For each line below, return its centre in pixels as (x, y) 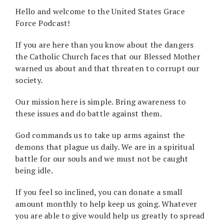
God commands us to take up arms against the (100, 135)
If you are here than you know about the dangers (105, 44)
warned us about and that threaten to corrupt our (108, 68)
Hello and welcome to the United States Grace (100, 11)
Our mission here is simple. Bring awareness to (101, 101)
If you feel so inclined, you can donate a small (99, 192)
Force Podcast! (43, 23)
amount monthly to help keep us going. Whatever (106, 204)
